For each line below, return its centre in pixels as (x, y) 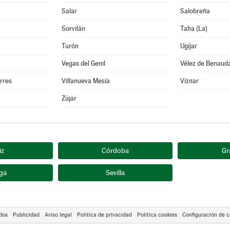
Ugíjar (189, 46)
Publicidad (26, 215)
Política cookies (157, 215)
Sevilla (115, 172)
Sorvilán (74, 28)
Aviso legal (58, 215)
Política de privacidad (104, 215)
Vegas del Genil (84, 63)
